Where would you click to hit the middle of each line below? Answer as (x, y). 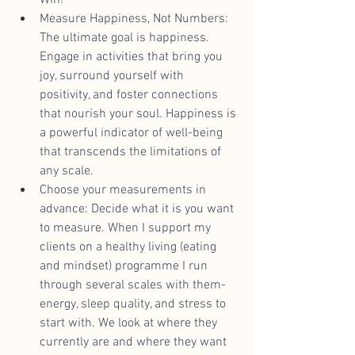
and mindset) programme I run (125, 266)
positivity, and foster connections (130, 95)
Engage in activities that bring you (133, 57)
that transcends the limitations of (132, 152)
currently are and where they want (135, 342)
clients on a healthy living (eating (130, 247)
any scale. (67, 171)
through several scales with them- (134, 285)
